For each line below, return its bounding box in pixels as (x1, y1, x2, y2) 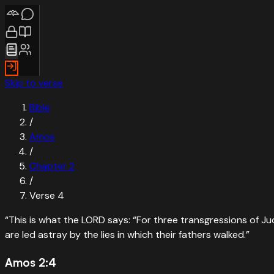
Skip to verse (5, 76, 63, 89)
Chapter (29, 160, 69, 172)
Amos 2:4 (5, 254, 56, 269)
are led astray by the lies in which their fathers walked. (5, 228, 246, 241)
